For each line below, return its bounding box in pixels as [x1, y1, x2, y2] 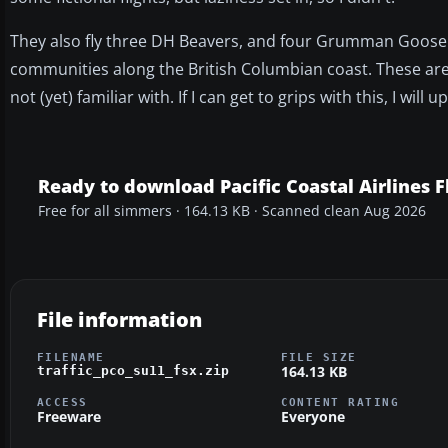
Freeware [37, 407, 101, 427]
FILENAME [37, 350, 105, 363]
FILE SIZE [280, 350, 357, 363]
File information [37, 305, 202, 333]
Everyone [280, 407, 345, 427]
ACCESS [37, 396, 88, 409]
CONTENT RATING [280, 396, 400, 409]
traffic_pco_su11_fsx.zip [37, 362, 229, 378]
